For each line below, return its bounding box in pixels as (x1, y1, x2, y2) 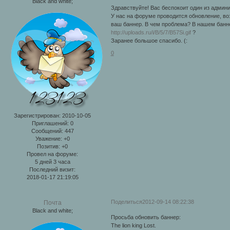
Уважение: (35, 136, 62, 142)
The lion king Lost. (110, 222, 156, 228)
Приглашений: (31, 120, 69, 127)
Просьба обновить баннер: (110, 214, 181, 220)
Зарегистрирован (14, 112, 60, 119)
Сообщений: (31, 128, 63, 135)
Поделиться (110, 199, 142, 205)
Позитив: (37, 143, 61, 150)
